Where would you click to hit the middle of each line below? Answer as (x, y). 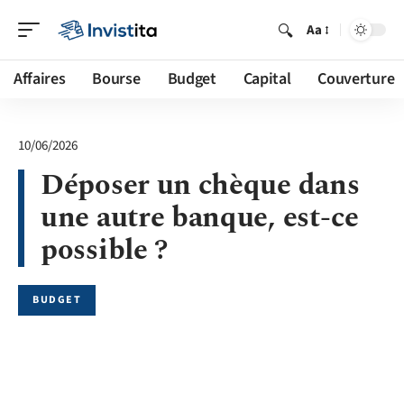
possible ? (104, 250)
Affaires (40, 79)
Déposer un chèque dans (200, 185)
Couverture (356, 79)
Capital (267, 79)
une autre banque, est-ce (200, 218)
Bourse (116, 79)
